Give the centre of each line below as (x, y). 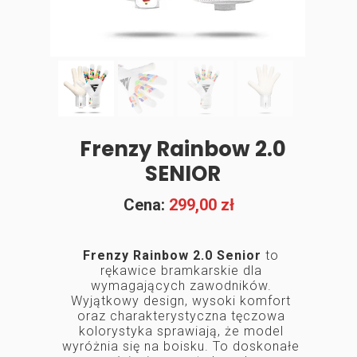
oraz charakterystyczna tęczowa (181, 316)
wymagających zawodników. (181, 286)
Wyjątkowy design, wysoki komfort (181, 301)
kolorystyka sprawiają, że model (181, 331)
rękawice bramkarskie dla (181, 271)
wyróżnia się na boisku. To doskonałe (181, 346)
